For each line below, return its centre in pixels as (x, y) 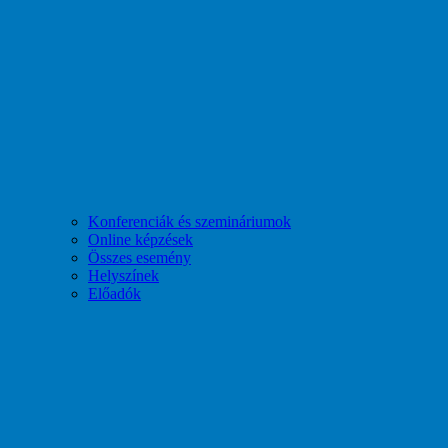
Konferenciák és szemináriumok (189, 221)
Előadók (114, 293)
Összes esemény (139, 257)
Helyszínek (123, 275)
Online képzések (140, 239)
